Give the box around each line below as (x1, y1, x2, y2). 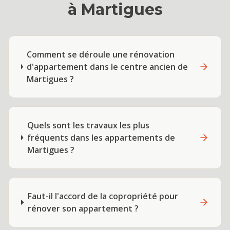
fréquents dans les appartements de (27, 132, 175, 143)
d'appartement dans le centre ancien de (27, 61, 188, 72)
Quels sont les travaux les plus (27, 120, 149, 131)
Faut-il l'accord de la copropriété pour (27, 190, 178, 202)
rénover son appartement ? (27, 203, 139, 214)
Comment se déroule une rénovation (27, 49, 175, 60)
